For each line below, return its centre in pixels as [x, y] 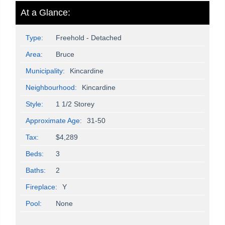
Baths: [36, 170]
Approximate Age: [54, 120]
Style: [34, 104]
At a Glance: [45, 12]
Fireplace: [41, 187]
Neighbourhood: [51, 87]
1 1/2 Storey [75, 104]
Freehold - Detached [89, 37]
